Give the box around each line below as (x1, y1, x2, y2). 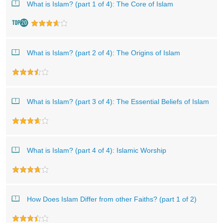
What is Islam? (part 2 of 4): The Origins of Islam (27, 49, 180, 57)
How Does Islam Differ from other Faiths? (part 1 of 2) (27, 195, 197, 203)
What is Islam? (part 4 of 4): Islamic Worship (27, 146, 166, 154)
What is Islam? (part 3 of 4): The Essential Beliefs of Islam (27, 98, 209, 106)
